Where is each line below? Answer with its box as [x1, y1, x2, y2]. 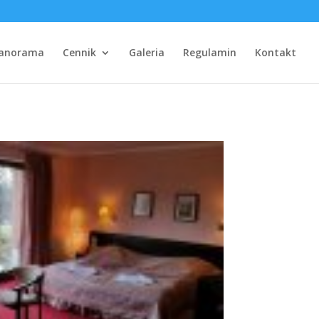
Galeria [129, 46, 164, 59]
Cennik [63, 46, 96, 59]
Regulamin [183, 46, 236, 59]
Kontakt [255, 46, 296, 59]
